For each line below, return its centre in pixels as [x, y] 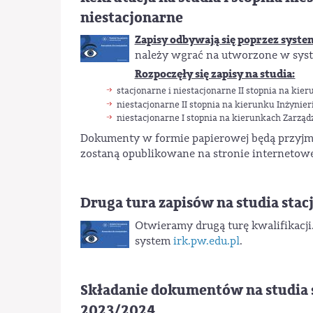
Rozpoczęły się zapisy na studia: [215, 74]
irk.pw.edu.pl [206, 241]
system [154, 241]
